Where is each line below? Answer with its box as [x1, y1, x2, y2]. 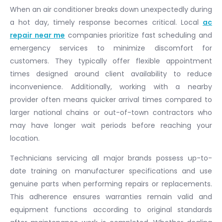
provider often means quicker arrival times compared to [10, 94, 212, 105]
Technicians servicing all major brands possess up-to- [10, 153, 212, 163]
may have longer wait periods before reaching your [10, 120, 212, 130]
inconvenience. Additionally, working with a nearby [10, 81, 212, 92]
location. [10, 133, 40, 143]
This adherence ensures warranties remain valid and [10, 191, 212, 202]
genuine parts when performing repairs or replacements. [10, 178, 212, 189]
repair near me [10, 30, 65, 40]
